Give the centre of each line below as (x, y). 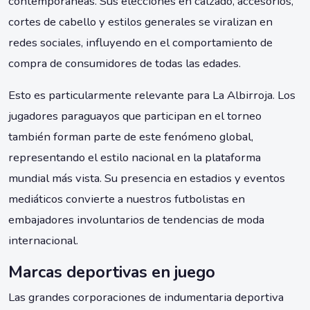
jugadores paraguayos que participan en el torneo (135, 116)
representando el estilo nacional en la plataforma (135, 158)
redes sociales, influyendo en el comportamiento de (140, 43)
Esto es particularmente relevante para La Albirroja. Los (152, 95)
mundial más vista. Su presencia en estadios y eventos (147, 179)
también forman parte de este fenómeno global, (131, 137)
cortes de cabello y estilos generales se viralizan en (140, 22)
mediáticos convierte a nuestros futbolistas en (127, 199)
